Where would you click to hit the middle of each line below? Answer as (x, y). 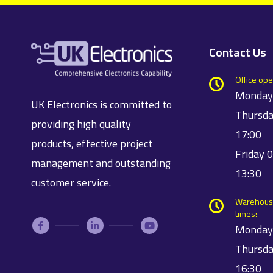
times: (246, 214)
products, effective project (92, 143)
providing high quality (81, 124)
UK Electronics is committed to (101, 104)
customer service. (71, 182)
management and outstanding (101, 163)
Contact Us (237, 52)
